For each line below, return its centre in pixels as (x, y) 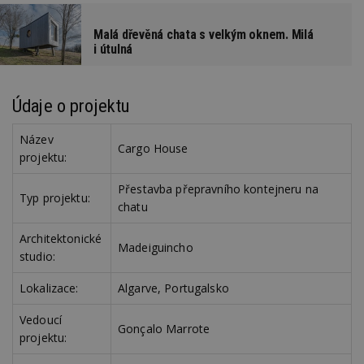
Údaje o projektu (71, 106)
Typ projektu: (55, 198)
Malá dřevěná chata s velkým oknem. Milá (204, 35)
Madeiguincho (156, 248)
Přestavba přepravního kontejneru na (218, 189)
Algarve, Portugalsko (173, 288)
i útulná (113, 50)
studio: (37, 257)
